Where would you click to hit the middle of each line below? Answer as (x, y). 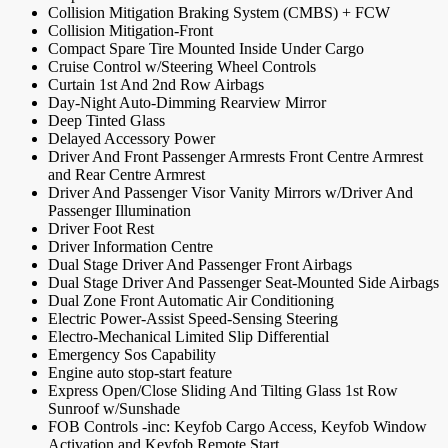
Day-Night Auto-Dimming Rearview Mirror (187, 103)
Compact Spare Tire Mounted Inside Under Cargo (206, 49)
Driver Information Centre (130, 247)
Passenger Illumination (119, 211)
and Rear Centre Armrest (126, 175)
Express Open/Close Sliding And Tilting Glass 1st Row (223, 391)
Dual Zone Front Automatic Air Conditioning (191, 301)
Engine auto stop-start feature (140, 373)
